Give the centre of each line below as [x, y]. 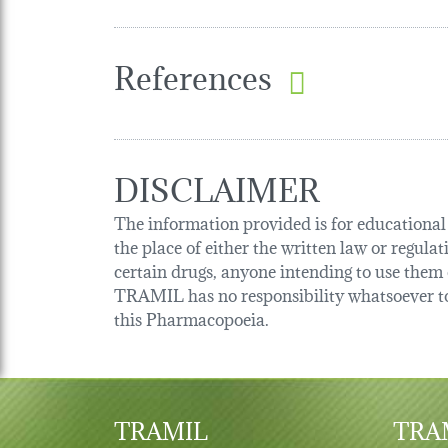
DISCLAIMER [217, 186]
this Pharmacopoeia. [191, 317]
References [193, 74]
